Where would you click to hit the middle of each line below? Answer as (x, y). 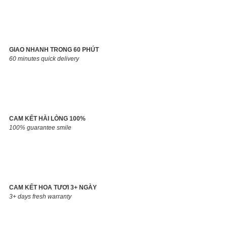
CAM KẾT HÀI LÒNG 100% (47, 119)
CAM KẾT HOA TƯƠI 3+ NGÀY (53, 188)
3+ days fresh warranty (40, 197)
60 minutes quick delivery (44, 59)
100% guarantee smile (40, 128)
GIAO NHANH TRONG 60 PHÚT (54, 50)
